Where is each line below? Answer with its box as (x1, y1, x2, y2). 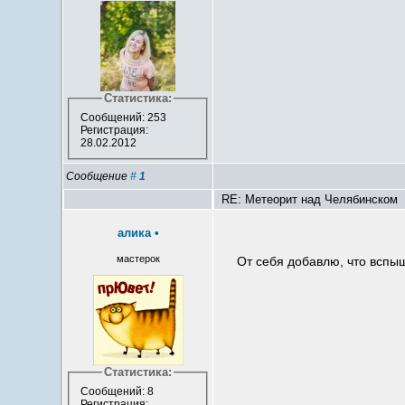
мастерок (116, 253, 160, 265)
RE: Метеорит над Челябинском (218, 193, 399, 207)
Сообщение (66, 170, 131, 184)
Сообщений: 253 (80, 111, 166, 125)
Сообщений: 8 (80, 385, 154, 399)
